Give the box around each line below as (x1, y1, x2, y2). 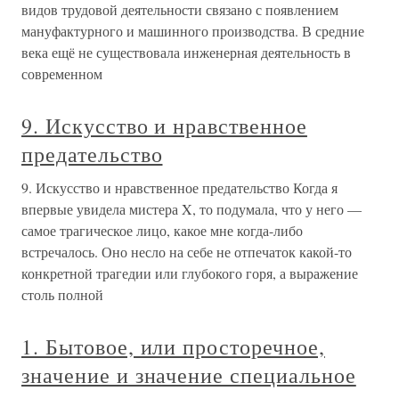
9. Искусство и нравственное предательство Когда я (21, 178, 338, 197)
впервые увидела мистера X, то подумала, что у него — (21, 199, 362, 218)
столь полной (21, 285, 103, 304)
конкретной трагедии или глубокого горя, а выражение (21, 264, 358, 282)
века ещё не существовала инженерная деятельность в (21, 43, 351, 61)
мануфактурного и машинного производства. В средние (21, 21, 364, 40)
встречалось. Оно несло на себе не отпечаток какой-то (21, 242, 352, 261)
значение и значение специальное (21, 361, 356, 389)
